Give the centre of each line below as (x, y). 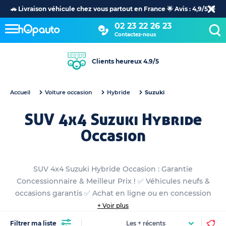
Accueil (20, 92)
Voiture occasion (69, 92)
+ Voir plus (113, 206)
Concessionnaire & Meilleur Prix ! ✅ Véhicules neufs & (113, 181)
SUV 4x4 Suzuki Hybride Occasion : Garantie (113, 169)
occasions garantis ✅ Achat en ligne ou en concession (113, 193)
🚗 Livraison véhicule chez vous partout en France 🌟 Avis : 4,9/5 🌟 (113, 9)
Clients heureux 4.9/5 (125, 61)
